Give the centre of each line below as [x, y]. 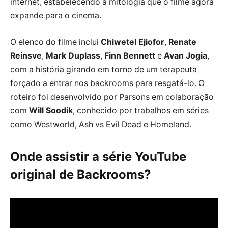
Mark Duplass [73, 55]
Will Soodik [51, 110]
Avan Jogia [186, 55]
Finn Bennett [130, 55]
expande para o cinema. [56, 16]
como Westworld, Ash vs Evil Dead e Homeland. [101, 124]
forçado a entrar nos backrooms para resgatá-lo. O [107, 83]
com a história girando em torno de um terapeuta [104, 69]
